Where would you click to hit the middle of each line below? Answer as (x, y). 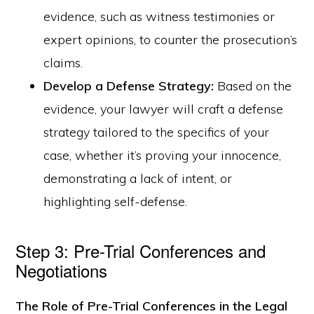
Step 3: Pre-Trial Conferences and (141, 251)
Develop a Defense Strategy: (129, 86)
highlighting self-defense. (116, 202)
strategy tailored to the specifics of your (157, 132)
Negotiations (62, 270)
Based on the (253, 86)
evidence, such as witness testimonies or (159, 16)
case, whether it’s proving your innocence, (163, 155)
